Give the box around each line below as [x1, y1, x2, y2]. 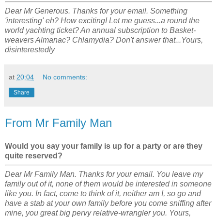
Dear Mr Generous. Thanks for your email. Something [5, 7, 187, 15]
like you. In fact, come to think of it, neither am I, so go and [5, 189, 201, 198]
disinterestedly [5, 46, 55, 54]
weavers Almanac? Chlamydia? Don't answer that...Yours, [5, 36, 203, 45]
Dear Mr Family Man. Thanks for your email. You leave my [5, 170, 203, 178]
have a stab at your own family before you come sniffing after [5, 199, 211, 207]
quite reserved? [5, 152, 62, 160]
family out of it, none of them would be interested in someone [5, 179, 212, 188]
